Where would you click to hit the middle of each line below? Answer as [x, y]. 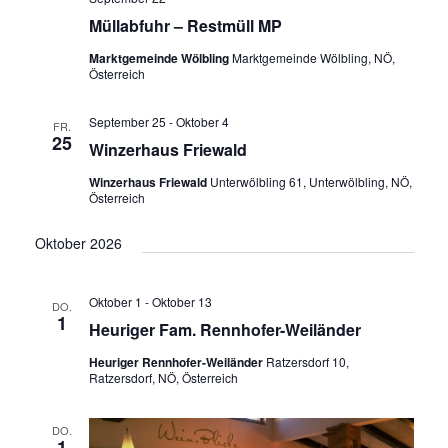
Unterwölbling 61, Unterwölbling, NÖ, [310, 182]
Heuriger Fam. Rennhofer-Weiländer [224, 330]
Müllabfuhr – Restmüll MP [185, 26]
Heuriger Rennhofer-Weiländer [177, 362]
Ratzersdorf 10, [307, 362]
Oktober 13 [181, 302]
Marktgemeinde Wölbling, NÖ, [313, 58]
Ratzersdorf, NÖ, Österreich [163, 378]
